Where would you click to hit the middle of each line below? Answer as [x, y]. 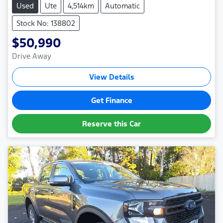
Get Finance [111, 100]
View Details [111, 77]
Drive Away [32, 56]
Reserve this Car [111, 123]
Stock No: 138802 [46, 23]
